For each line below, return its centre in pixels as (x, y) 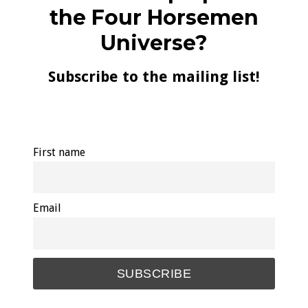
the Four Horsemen (154, 17)
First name (59, 152)
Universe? (154, 43)
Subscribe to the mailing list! (154, 76)
